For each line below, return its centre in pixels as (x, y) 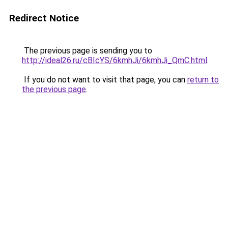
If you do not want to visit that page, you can (105, 80)
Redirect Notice (44, 18)
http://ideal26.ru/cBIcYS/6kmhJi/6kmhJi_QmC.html (115, 60)
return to (203, 80)
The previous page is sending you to (87, 51)
